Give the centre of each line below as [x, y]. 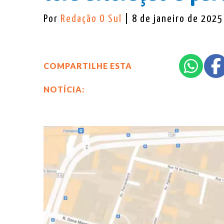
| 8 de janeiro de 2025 [174, 19]
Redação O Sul [92, 19]
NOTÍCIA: [64, 89]
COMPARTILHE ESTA [88, 65]
